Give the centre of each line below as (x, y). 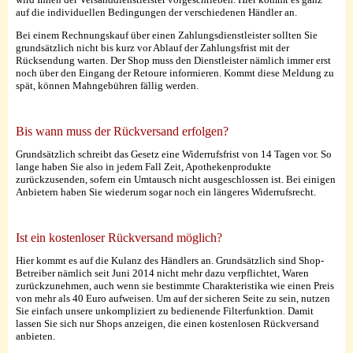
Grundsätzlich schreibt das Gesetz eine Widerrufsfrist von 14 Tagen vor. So (174, 154)
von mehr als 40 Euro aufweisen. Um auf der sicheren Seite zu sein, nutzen (173, 299)
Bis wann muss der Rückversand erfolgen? (122, 132)
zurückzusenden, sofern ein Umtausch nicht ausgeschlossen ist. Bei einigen (176, 180)
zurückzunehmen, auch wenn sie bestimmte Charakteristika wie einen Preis (175, 286)
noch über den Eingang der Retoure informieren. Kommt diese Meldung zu (175, 73)
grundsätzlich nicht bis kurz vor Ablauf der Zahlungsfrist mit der (152, 48)
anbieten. (35, 336)
